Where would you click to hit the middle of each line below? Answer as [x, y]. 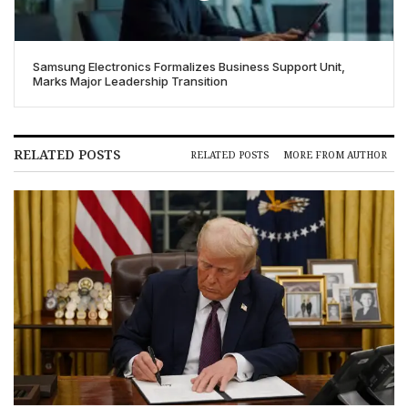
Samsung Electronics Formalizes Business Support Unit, [189, 67]
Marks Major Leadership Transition [130, 82]
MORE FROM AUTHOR [335, 154]
